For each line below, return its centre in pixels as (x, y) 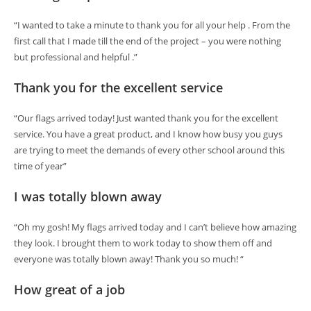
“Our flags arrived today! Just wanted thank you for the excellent (146, 118)
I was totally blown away (88, 196)
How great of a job (69, 289)
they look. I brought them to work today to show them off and (143, 243)
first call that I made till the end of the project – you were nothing (148, 41)
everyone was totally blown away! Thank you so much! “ (129, 259)
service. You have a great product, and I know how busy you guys (148, 134)
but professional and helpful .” (76, 57)
